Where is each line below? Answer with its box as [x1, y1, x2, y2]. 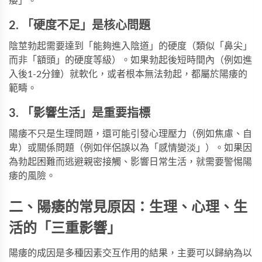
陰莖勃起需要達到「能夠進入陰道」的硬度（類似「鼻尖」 [9, 42, 252, 51]
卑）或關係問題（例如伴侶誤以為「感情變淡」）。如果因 [9, 143, 252, 153]
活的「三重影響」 [9, 222, 121, 236]
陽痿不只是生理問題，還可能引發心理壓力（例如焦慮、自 [9, 129, 252, 139]
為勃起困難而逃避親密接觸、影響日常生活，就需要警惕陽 [9, 157, 252, 167]
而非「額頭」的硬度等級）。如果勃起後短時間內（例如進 [9, 56, 252, 65]
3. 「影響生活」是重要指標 [9, 108, 150, 120]
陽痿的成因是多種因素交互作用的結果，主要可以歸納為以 [9, 249, 252, 258]
